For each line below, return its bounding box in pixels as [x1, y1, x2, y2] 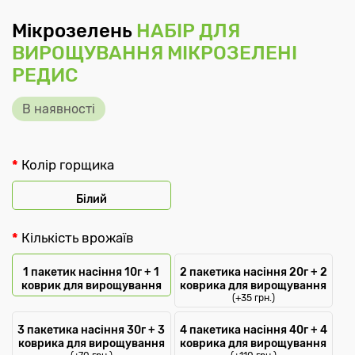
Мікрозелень [12, 20, 136, 43]
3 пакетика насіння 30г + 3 [17, 323, 166, 338]
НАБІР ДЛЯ [136, 20, 240, 43]
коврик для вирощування [21, 279, 162, 293]
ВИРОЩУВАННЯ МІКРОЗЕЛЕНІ [12, 42, 297, 65]
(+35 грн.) [231, 292, 275, 304]
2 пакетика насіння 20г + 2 [179, 265, 327, 280]
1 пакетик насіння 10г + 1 [23, 265, 160, 280]
